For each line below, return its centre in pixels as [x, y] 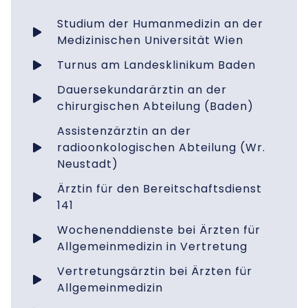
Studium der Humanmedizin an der [160, 24]
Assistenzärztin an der [124, 131]
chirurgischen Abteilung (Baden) [155, 107]
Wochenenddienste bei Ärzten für [158, 230]
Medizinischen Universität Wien [150, 41]
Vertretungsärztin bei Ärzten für [154, 272]
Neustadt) [87, 164]
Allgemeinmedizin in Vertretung [152, 247]
